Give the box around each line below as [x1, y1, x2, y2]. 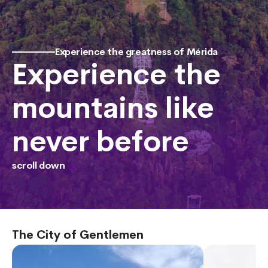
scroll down [12, 159, 65, 172]
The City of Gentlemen [12, 227, 144, 242]
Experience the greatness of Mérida [55, 45, 218, 58]
